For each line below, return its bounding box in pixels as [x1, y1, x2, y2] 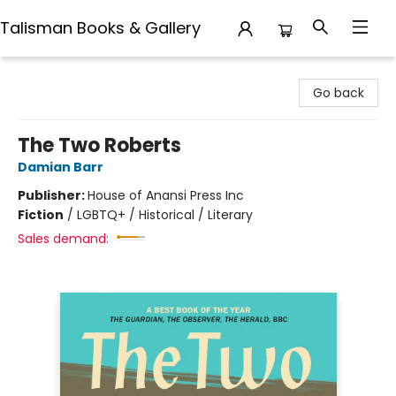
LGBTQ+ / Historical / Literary [77, 206, 253, 224]
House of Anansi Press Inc [88, 187, 244, 204]
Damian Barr [18, 158, 103, 176]
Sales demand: [18, 230, 109, 247]
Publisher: [18, 187, 88, 204]
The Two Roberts [18, 132, 181, 159]
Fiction [18, 206, 64, 224]
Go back [313, 84, 364, 102]
